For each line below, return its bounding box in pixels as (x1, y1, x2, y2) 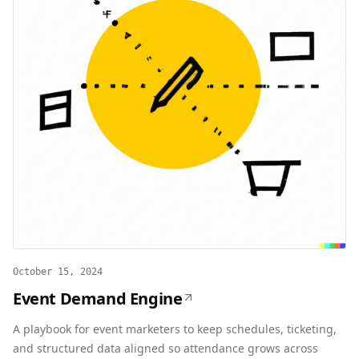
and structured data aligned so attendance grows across (13, 341, 318, 356)
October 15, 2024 (13, 266, 103, 277)
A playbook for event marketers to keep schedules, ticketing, (13, 321, 337, 337)
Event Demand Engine (13, 288, 183, 309)
